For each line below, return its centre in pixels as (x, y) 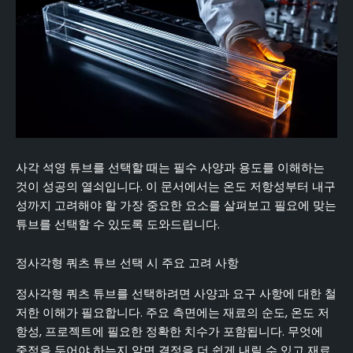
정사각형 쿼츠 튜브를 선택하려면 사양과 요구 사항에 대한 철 (176, 294)
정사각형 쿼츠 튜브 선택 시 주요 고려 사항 (127, 264)
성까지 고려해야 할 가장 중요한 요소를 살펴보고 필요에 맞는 (176, 205)
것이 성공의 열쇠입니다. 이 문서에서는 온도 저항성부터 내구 (176, 186)
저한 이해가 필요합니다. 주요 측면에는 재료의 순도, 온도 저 (173, 312)
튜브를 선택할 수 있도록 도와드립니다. (118, 224)
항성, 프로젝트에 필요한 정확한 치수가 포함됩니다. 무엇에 (169, 331)
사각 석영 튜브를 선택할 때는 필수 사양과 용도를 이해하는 (170, 167)
